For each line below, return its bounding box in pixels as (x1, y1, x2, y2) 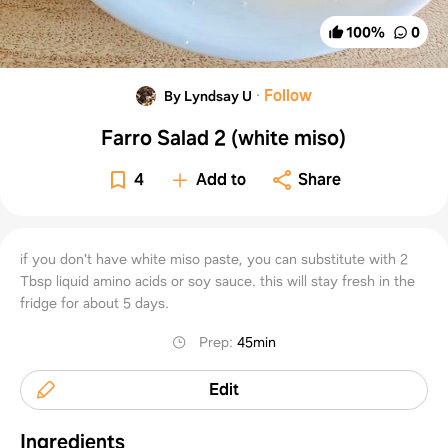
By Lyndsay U (163, 86, 252, 105)
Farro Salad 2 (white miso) (101, 124, 347, 151)
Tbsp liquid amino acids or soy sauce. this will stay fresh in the (20, 271, 415, 290)
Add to (196, 168, 247, 190)
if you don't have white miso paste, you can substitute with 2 (20, 249, 408, 268)
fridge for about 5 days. (20, 293, 169, 312)
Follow (263, 84, 312, 106)
